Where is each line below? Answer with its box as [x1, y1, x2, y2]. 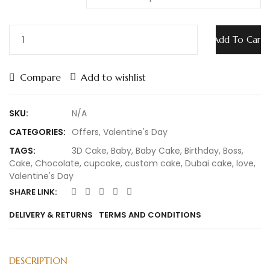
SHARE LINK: [9, 186, 57, 198]
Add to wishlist [81, 71, 146, 83]
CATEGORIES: [9, 126, 66, 138]
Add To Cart [212, 34, 265, 45]
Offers [72, 126, 99, 138]
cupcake [84, 157, 121, 169]
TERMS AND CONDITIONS [99, 209, 201, 221]
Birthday [184, 145, 219, 157]
